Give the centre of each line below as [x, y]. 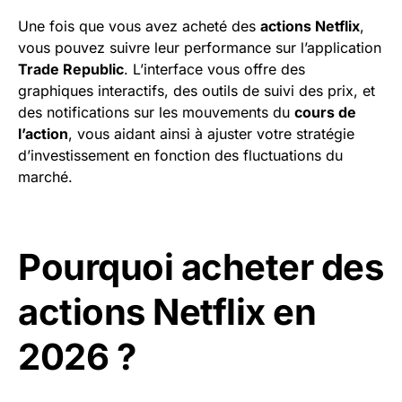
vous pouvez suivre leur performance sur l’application [200, 48]
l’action [43, 134]
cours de [325, 113]
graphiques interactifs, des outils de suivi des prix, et [197, 91]
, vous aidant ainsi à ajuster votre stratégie [211, 134]
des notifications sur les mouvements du [156, 113]
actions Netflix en [167, 312]
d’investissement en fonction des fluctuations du [180, 156]
